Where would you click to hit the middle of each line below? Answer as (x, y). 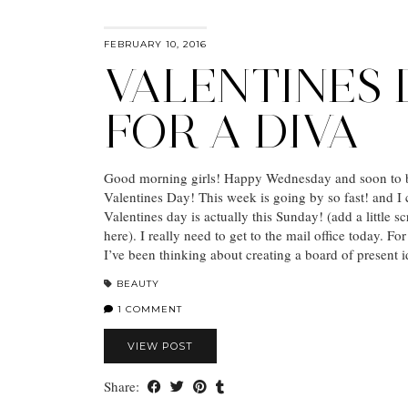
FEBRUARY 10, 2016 (155, 44)
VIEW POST (160, 346)
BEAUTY (138, 283)
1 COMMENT (148, 309)
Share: (123, 386)
